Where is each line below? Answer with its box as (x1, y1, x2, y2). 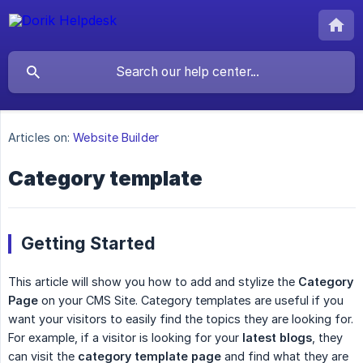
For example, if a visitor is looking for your (8, 331, 242, 345)
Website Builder (73, 130, 159, 145)
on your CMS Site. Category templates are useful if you (38, 293, 344, 308)
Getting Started (21, 233, 156, 254)
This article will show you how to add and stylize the (8, 275, 298, 289)
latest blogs (242, 331, 312, 345)
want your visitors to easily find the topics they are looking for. (8, 312, 353, 327)
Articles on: (8, 130, 70, 145)
